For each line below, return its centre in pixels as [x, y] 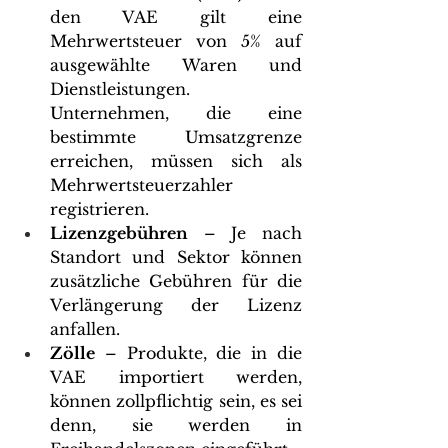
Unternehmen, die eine [176, 112]
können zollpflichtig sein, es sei [176, 400]
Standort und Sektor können [176, 256]
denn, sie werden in [176, 424]
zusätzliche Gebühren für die [176, 280]
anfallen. [85, 328]
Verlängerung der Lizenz [176, 304]
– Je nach [245, 232]
